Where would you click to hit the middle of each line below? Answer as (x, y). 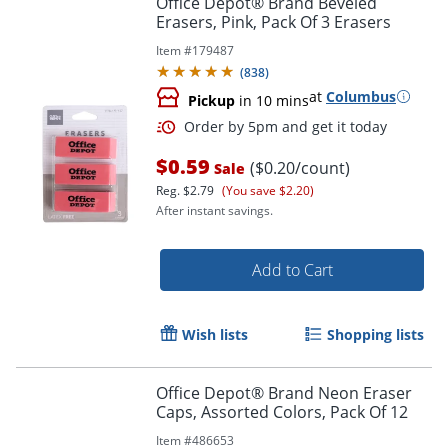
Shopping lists (375, 334)
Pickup (211, 100)
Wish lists (215, 334)
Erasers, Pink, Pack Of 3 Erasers (273, 21)
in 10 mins (272, 100)
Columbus (361, 96)
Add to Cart (292, 269)
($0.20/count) (300, 167)
